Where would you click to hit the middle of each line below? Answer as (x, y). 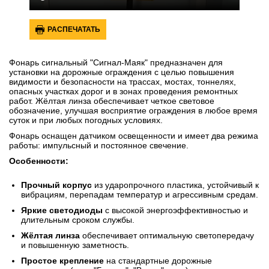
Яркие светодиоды (62, 210)
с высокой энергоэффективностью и (177, 210)
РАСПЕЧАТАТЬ (74, 30)
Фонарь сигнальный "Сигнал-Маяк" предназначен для (116, 63)
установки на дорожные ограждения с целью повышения (122, 72)
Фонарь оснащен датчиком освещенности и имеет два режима (134, 136)
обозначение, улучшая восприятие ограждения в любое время (133, 111)
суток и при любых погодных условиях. (86, 120)
